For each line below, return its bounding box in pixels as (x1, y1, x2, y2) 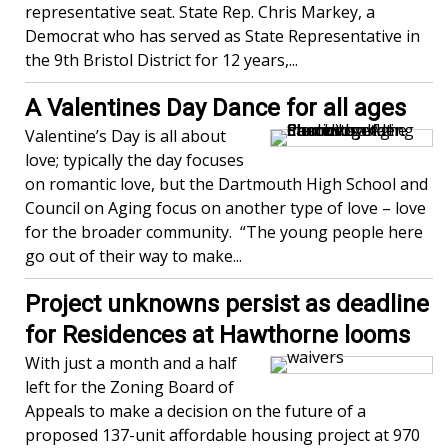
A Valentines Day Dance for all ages (25, 94, 406, 122)
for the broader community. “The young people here (25, 221, 423, 243)
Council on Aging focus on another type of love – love (25, 197, 426, 219)
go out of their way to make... (25, 245, 242, 267)
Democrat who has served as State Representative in (25, 25, 420, 47)
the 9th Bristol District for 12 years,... (25, 49, 298, 71)
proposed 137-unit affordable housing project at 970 (25, 424, 420, 446)
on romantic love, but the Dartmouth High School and (25, 173, 428, 195)
